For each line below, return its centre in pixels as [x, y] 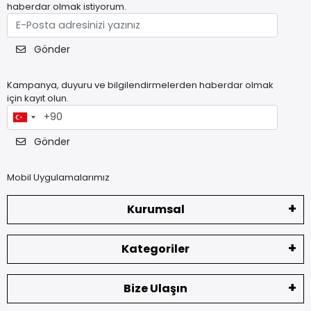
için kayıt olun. [38, 99]
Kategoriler [155, 249]
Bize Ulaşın [155, 288]
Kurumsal [155, 209]
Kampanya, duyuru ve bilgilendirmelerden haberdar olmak [140, 85]
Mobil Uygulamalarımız [58, 177]
